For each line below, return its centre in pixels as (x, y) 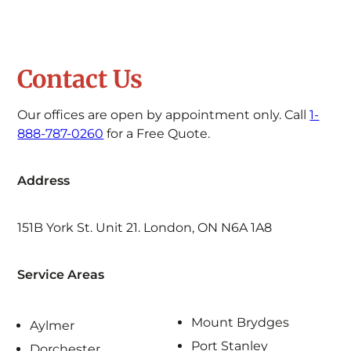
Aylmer (52, 326)
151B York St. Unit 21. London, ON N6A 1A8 (145, 228)
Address (44, 181)
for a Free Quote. (157, 134)
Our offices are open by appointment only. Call (164, 115)
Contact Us (80, 80)
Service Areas (61, 275)
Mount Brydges (240, 323)
